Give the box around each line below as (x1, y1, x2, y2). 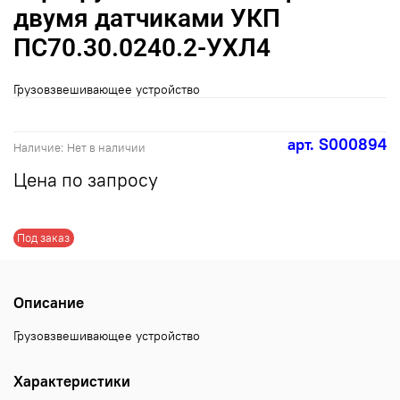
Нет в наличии (66, 141, 146, 155)
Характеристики (13, 371, 130, 391)
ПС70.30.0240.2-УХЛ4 (13, 32, 271, 62)
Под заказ (17, 230, 71, 245)
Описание (13, 292, 84, 312)
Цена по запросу (13, 168, 158, 193)
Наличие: (13, 141, 63, 155)
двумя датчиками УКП (13, 3, 280, 33)
